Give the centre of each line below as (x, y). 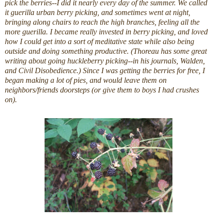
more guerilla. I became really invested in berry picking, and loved (106, 32)
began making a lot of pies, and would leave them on (86, 80)
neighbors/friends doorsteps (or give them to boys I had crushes (102, 90)
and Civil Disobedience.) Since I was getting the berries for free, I (105, 71)
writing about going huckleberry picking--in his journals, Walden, (105, 61)
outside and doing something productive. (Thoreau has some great (106, 51)
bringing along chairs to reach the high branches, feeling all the (102, 22)
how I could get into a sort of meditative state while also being (100, 42)
